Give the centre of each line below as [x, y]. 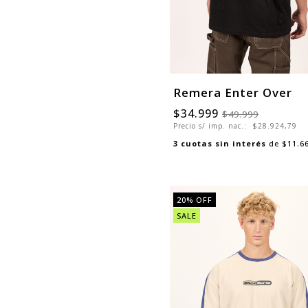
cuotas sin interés [223, 144]
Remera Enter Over [233, 93]
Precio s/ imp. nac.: [211, 126]
